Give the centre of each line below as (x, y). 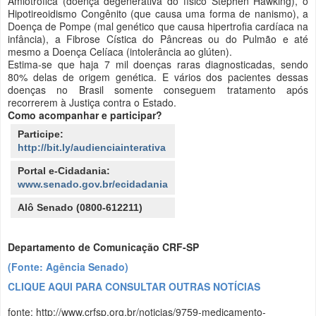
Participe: (41, 134)
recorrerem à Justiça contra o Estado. (92, 102)
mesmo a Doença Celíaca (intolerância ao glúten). (120, 51)
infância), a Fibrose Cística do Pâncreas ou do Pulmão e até (158, 38)
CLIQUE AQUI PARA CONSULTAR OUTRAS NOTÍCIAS (135, 286)
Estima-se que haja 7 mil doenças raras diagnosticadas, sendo (158, 64)
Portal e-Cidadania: (64, 170)
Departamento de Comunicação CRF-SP (103, 247)
